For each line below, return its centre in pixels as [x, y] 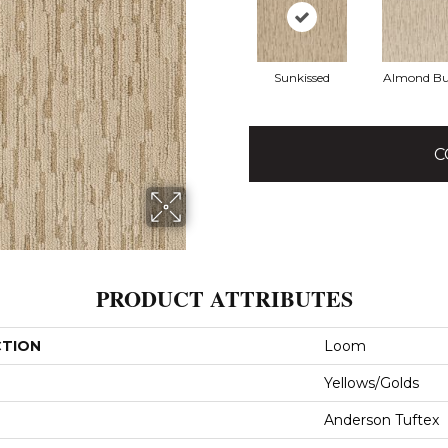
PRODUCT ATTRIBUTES [224, 298]
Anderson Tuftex [381, 419]
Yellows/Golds [371, 382]
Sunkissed [301, 78]
